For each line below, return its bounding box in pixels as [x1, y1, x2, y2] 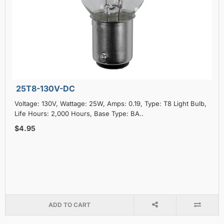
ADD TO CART [48, 200, 90, 208]
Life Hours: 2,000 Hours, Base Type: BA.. [14, 109, 143, 117]
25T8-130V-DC [16, 83, 75, 93]
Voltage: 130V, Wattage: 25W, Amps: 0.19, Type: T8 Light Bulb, [14, 99, 206, 107]
